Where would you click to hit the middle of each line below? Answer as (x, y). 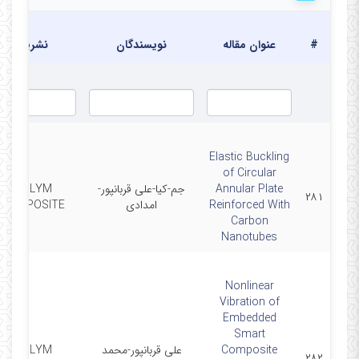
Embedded (249, 318)
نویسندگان (141, 45)
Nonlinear (249, 286)
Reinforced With (249, 205)
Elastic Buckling (249, 157)
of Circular (249, 173)
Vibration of (249, 302)
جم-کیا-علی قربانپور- (141, 189)
